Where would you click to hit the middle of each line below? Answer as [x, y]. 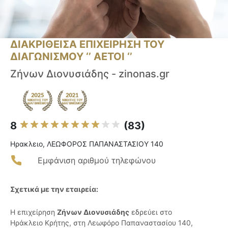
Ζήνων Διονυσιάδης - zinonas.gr [90, 74]
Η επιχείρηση [34, 212]
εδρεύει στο [151, 212]
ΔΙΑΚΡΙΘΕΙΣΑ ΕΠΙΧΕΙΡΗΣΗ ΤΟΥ [87, 45]
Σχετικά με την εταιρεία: [54, 189]
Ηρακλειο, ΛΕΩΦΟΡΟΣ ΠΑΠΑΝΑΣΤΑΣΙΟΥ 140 [87, 144]
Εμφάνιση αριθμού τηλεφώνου [97, 161]
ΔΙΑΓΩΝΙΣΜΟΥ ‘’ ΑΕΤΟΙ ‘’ [71, 57]
